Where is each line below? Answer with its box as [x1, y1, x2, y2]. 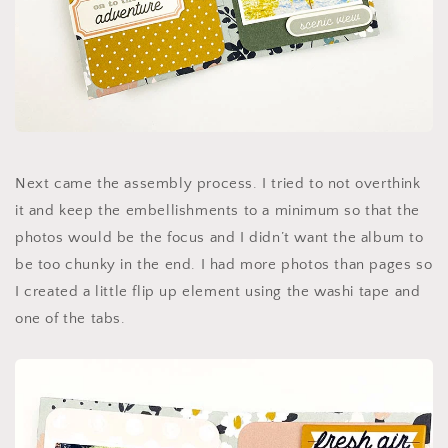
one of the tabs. [15, 310, 126, 328]
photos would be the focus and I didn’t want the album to [15, 229, 424, 247]
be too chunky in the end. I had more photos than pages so [15, 256, 433, 274]
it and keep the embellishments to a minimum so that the [15, 202, 421, 220]
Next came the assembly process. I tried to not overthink [15, 175, 421, 193]
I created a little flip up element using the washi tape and [15, 283, 421, 301]
